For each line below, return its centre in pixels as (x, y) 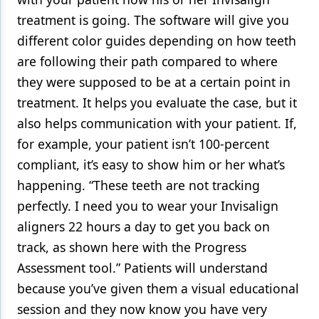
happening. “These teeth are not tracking (138, 185)
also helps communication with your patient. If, (157, 123)
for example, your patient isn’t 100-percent (143, 143)
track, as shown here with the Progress (132, 247)
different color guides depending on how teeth (157, 40)
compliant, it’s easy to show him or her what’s (151, 164)
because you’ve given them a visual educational (158, 288)
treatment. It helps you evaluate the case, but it (157, 102)
